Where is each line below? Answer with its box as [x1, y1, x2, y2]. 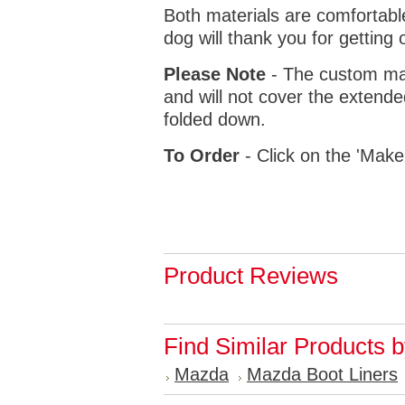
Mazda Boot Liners [247, 364, 398, 384]
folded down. [164, 109, 266, 129]
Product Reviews [164, 263, 338, 288]
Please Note [164, 64, 266, 84]
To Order [164, 146, 240, 165]
